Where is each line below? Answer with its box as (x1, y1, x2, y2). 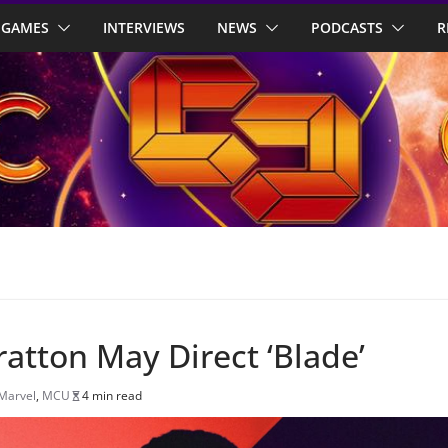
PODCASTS (311, 18, 383, 37)
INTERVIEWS (103, 18, 185, 37)
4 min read (82, 387, 142, 405)
